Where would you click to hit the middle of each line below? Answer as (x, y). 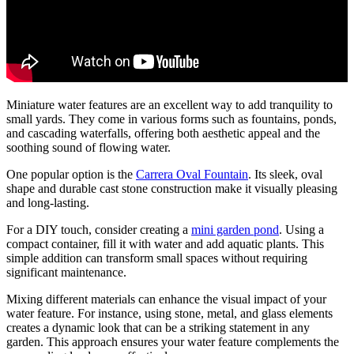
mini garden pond (235, 230)
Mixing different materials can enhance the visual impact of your (166, 299)
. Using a (301, 230)
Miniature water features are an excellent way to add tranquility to (169, 105)
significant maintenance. (66, 273)
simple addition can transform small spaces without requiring (157, 258)
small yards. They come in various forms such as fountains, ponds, (171, 119)
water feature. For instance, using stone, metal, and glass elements (169, 314)
